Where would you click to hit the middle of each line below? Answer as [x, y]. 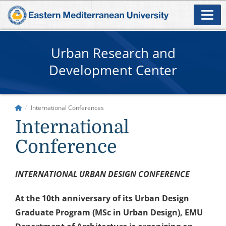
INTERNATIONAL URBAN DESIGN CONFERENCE [102, 174]
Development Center [113, 70]
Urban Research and [113, 53]
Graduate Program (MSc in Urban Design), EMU [109, 212]
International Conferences [67, 107]
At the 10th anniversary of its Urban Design [102, 198]
